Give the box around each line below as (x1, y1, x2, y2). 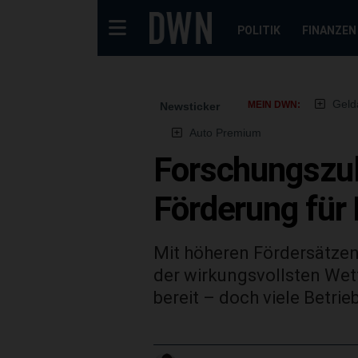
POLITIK (237, 24, 280, 37)
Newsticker (160, 100, 220, 113)
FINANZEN (301, 24, 356, 37)
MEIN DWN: (248, 99, 300, 110)
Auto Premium (189, 126, 261, 139)
